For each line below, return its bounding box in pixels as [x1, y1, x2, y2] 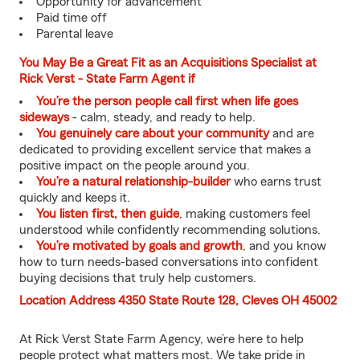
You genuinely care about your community [36, 127, 269, 140]
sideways [19, 111, 69, 124]
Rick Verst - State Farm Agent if [19, 72, 195, 85]
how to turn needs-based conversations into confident [19, 256, 318, 268]
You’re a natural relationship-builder [36, 175, 231, 188]
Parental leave [36, 27, 113, 40]
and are [269, 127, 314, 140]
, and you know [243, 239, 326, 252]
